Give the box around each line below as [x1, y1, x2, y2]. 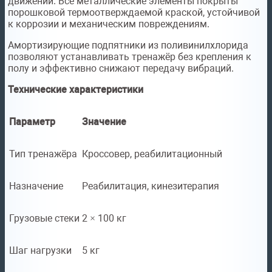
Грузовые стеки [9, 212, 80, 225]
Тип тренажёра [9, 148, 77, 160]
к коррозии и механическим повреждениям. [8, 18, 209, 30]
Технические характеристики [8, 84, 143, 96]
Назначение [9, 180, 63, 192]
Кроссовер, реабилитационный [82, 148, 222, 160]
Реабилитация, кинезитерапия [82, 180, 219, 192]
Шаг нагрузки [9, 245, 72, 257]
